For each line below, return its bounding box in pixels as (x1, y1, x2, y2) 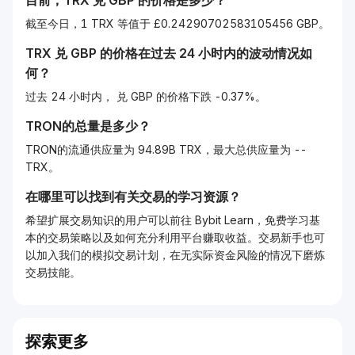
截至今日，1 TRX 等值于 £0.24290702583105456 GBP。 (25, 17, 330, 30)
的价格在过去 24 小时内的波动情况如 (97, 45, 312, 61)
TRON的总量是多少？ (25, 118, 151, 134)
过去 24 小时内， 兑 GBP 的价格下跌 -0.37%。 (25, 90, 266, 103)
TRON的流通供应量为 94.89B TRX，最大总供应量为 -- (25, 143, 307, 156)
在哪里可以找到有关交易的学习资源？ (25, 189, 241, 204)
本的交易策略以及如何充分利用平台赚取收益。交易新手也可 (25, 231, 325, 244)
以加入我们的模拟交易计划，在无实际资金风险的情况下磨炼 (25, 248, 325, 261)
